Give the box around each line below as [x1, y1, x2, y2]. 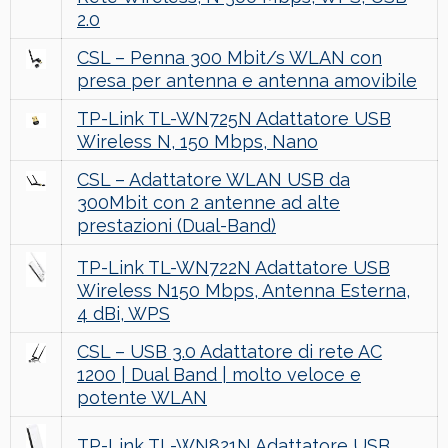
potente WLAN [77, 387, 207, 409]
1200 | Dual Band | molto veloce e [77, 364, 361, 386]
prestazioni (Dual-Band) [77, 215, 276, 237]
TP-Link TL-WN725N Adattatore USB [77, 108, 391, 130]
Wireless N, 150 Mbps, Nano [77, 131, 318, 153]
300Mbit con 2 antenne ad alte [77, 192, 340, 214]
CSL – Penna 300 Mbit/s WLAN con [77, 47, 382, 69]
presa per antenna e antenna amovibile [77, 70, 417, 92]
